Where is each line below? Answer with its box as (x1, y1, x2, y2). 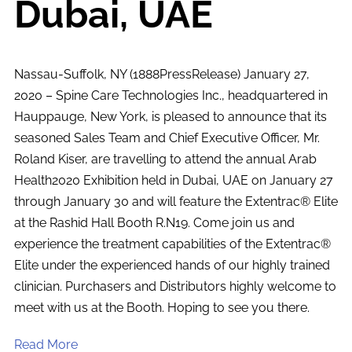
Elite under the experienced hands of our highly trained (13, 257, 330, 273)
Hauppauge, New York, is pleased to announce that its (13, 108, 327, 124)
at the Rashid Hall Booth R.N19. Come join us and (13, 214, 295, 230)
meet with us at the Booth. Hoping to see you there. (13, 299, 310, 315)
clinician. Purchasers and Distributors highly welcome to (13, 278, 336, 294)
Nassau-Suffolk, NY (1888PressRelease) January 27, (13, 66, 310, 82)
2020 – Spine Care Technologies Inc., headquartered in (13, 87, 328, 103)
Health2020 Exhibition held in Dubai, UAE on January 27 (13, 172, 333, 188)
